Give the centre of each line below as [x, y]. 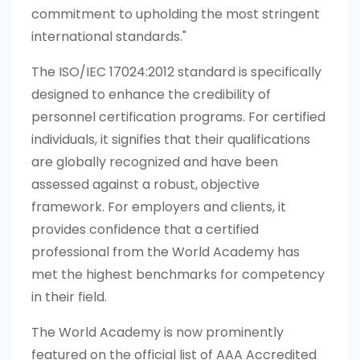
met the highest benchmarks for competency [178, 275]
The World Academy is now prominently [157, 333]
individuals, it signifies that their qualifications [171, 140]
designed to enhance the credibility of [151, 95]
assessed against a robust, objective [145, 185]
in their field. [69, 297]
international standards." [109, 37]
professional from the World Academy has [166, 252]
